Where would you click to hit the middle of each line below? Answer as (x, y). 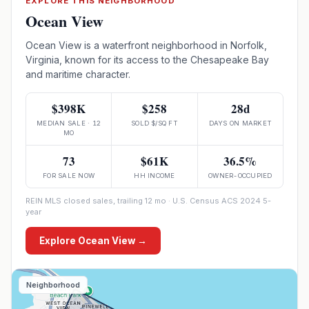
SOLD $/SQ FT (154, 123)
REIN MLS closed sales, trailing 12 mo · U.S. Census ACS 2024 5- (148, 201)
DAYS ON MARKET (240, 123)
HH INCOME (154, 176)
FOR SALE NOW (69, 176)
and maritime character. (78, 74)
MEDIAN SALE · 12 (69, 123)
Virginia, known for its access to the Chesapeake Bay (147, 60)
